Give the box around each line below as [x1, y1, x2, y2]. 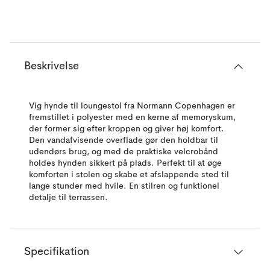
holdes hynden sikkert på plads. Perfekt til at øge [29, 159, 222, 168]
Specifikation [24, 246, 89, 257]
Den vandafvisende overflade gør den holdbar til [29, 136, 218, 145]
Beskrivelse [24, 61, 79, 72]
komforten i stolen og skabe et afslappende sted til [29, 171, 229, 179]
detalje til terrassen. [29, 193, 108, 202]
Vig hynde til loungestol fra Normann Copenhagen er [29, 102, 235, 110]
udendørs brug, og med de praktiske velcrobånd [29, 148, 218, 156]
